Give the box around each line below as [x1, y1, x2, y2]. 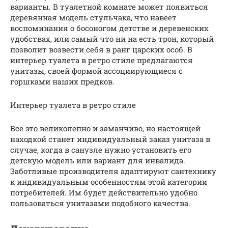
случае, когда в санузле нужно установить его [10, 144, 191, 155]
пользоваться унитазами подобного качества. [10, 197, 190, 208]
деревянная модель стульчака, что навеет [10, 12, 177, 22]
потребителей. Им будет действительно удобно [10, 187, 197, 197]
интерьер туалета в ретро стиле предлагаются [10, 54, 193, 65]
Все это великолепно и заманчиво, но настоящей [10, 123, 201, 133]
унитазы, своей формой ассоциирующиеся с [10, 65, 183, 76]
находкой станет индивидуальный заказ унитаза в [10, 133, 210, 144]
